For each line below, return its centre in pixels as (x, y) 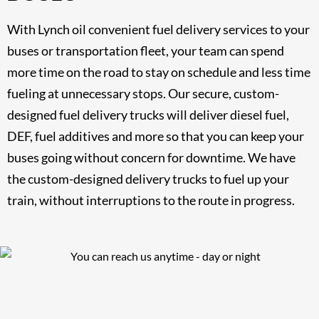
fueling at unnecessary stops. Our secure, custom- (143, 93)
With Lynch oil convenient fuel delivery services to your (158, 29)
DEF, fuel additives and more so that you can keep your (156, 136)
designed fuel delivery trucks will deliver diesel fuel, (148, 114)
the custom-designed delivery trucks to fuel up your (148, 178)
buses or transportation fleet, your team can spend (146, 50)
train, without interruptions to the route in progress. (151, 200)
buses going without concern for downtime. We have (151, 157)
